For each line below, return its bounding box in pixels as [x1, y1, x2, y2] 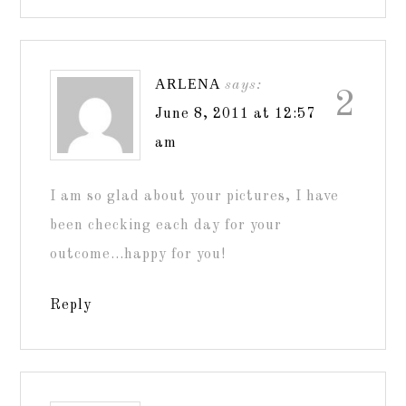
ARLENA [155, 75, 221, 92]
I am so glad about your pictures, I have [50, 188, 340, 204]
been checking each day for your [50, 217, 283, 233]
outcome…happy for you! [50, 246, 227, 262]
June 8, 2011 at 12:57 [155, 106, 316, 121]
